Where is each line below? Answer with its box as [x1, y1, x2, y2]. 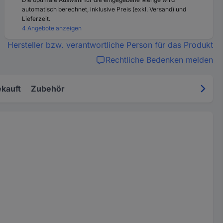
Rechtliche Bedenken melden [105, 55, 213, 65]
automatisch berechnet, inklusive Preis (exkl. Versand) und [22, 5, 187, 13]
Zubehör [31, 84, 65, 94]
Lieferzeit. [22, 15, 51, 22]
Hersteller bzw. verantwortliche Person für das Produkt [7, 40, 213, 50]
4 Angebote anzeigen [22, 24, 82, 32]
